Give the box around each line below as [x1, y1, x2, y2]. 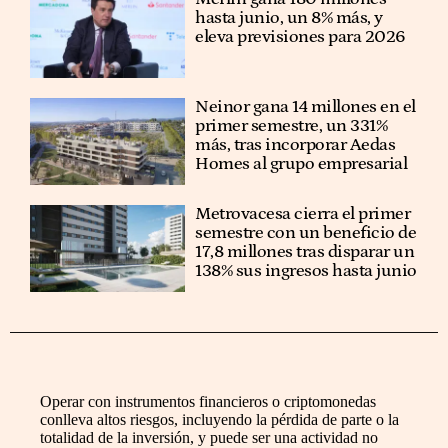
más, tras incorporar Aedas [195, 134, 396, 155]
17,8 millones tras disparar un [195, 241, 415, 262]
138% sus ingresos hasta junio [195, 260, 417, 281]
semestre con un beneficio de [195, 222, 417, 243]
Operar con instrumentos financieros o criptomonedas [40, 393, 376, 411]
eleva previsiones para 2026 [195, 27, 406, 48]
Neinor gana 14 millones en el [195, 96, 416, 117]
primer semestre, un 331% [195, 115, 388, 136]
